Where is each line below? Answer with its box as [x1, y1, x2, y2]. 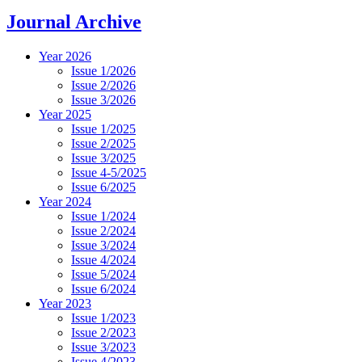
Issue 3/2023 [71, 339, 136, 354]
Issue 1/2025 [71, 121, 136, 136]
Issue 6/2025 [71, 179, 136, 194]
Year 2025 [39, 107, 91, 121]
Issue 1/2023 [71, 310, 136, 325]
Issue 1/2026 [71, 63, 136, 78]
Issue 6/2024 [71, 281, 136, 296]
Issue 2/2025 [71, 136, 136, 150]
